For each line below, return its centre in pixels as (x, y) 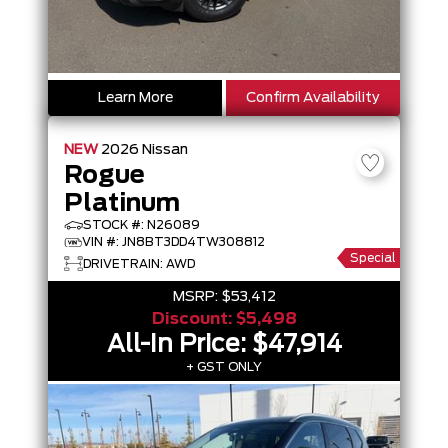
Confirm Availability (313, 98)
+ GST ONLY (224, 367)
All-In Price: (179, 345)
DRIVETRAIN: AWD (139, 263)
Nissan (165, 150)
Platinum (122, 204)
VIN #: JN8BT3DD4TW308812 (173, 242)
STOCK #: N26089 (141, 225)
